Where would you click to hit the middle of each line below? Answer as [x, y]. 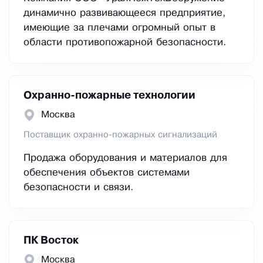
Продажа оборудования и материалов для [125, 159]
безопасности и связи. [78, 188]
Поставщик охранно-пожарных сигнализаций [120, 135]
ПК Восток [51, 241]
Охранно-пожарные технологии [109, 96]
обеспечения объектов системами [107, 173]
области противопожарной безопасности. [125, 43]
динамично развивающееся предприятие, [124, 14]
